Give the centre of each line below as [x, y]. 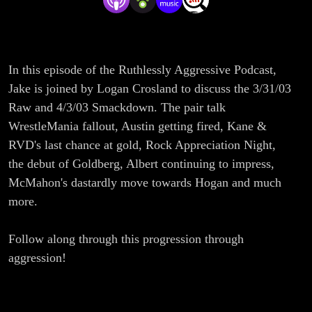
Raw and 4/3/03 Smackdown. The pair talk [117, 108]
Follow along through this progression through [126, 239]
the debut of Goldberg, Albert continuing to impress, [141, 164]
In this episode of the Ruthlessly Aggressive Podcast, [142, 70]
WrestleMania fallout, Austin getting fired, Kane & [138, 126]
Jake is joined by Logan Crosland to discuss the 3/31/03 [150, 89]
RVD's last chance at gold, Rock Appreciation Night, [142, 145]
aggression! [37, 258]
